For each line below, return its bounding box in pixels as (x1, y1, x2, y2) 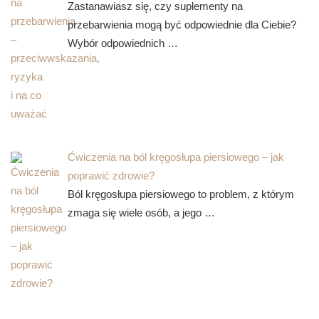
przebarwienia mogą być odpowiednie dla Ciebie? (68, 19, 296, 31)
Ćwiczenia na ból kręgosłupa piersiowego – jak (68, 151, 284, 164)
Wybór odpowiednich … (68, 37, 178, 50)
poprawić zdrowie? (68, 169, 155, 182)
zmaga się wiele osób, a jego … (68, 206, 215, 219)
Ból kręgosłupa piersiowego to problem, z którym (68, 188, 294, 201)
